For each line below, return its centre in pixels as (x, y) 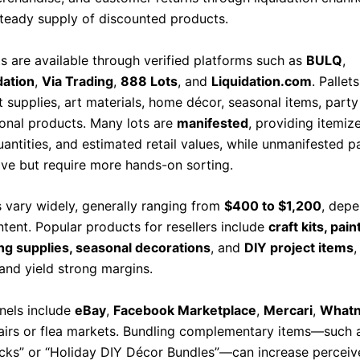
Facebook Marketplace (185, 310)
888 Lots (149, 81)
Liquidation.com (262, 81)
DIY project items (299, 248)
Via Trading (78, 81)
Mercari (288, 310)
